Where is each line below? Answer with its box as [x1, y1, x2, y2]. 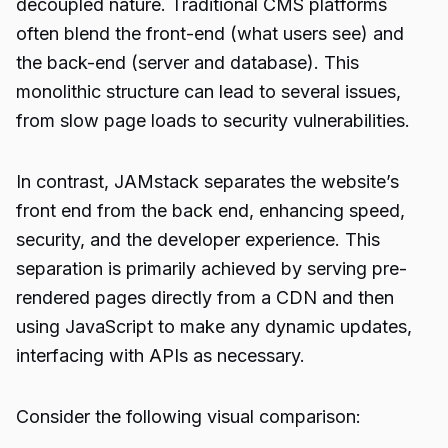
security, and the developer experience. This [16, 229, 380, 250]
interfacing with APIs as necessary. [16, 345, 305, 366]
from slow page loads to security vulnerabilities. [16, 110, 410, 131]
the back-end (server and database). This [16, 52, 359, 73]
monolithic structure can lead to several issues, [16, 81, 401, 102]
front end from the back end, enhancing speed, [16, 200, 405, 221]
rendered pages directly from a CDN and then [16, 287, 394, 308]
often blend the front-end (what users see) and [16, 23, 404, 44]
